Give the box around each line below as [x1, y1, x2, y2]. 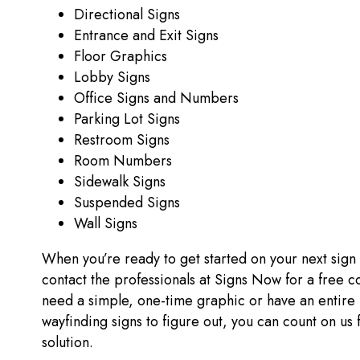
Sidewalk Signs [74, 170, 170, 192]
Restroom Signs [74, 129, 174, 150]
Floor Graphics [74, 45, 171, 67]
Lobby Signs [74, 66, 154, 88]
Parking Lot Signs [74, 108, 184, 129]
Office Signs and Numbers [74, 87, 247, 108]
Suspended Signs [74, 191, 184, 213]
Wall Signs [74, 212, 141, 234]
